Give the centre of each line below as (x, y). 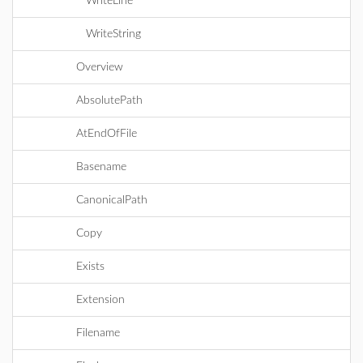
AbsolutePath (109, 100)
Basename (101, 167)
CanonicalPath (112, 200)
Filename (98, 333)
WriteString (113, 34)
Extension (100, 300)
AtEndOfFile (107, 134)
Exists (90, 267)
